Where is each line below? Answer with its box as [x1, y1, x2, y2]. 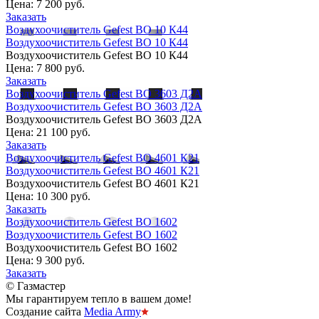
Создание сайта [6, 305, 84, 318]
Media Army [84, 305, 141, 318]
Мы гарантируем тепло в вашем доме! [6, 292, 192, 305]
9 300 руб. [36, 253, 85, 266]
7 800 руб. [36, 61, 85, 74]
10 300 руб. [36, 189, 90, 202]
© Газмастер [6, 279, 66, 292]
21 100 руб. [36, 125, 90, 138]
